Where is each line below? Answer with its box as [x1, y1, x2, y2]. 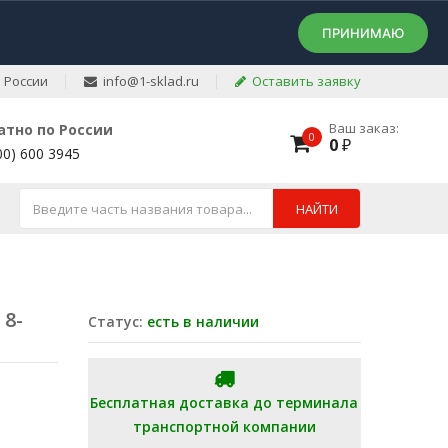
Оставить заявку [246, 72, 361, 90]
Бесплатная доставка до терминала [90, 393, 359, 412]
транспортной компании [132, 417, 316, 436]
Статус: [87, 312, 147, 331]
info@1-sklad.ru [97, 72, 199, 90]
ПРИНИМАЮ [322, 25, 404, 41]
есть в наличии [146, 312, 259, 331]
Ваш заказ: [329, 119, 399, 137]
